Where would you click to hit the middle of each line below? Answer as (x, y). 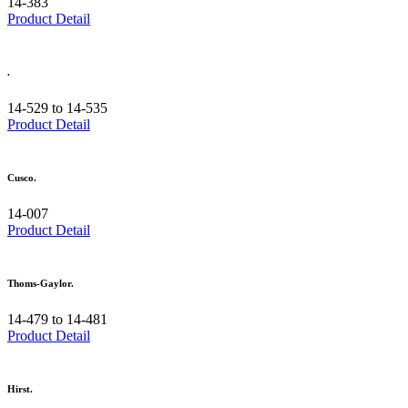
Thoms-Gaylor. (41, 284)
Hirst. (20, 389)
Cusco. (22, 178)
